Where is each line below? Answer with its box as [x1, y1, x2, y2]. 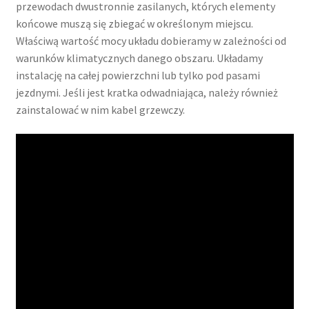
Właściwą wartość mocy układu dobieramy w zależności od [15, 33, 286, 48]
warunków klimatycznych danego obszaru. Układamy [15, 50, 263, 65]
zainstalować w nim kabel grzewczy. [15, 102, 185, 117]
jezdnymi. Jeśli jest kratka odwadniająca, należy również [15, 85, 278, 99]
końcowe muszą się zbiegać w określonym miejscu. [15, 16, 253, 30]
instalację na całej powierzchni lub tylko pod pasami [15, 68, 260, 82]
